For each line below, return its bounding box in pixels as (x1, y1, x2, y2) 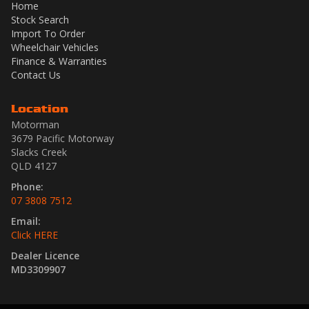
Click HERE (11, 228, 58, 241)
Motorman (11, 117, 59, 131)
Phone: (11, 179, 43, 193)
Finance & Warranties (11, 54, 107, 68)
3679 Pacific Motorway (11, 131, 114, 145)
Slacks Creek (11, 145, 67, 159)
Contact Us (11, 68, 61, 81)
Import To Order (11, 26, 85, 40)
